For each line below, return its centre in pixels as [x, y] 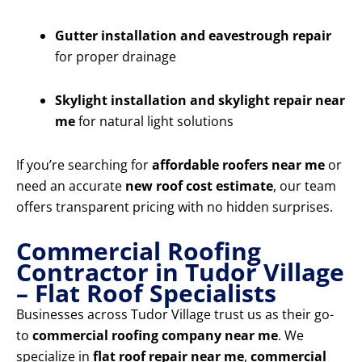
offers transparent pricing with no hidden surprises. [175, 207]
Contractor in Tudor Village [180, 272]
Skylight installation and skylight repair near [200, 101]
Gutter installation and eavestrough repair [193, 36]
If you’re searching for [84, 165]
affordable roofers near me [238, 165]
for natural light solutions [154, 122]
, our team [305, 186]
